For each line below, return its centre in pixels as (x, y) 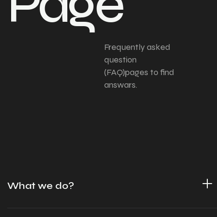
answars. (121, 85)
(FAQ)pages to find (139, 72)
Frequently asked (137, 47)
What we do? (41, 186)
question (120, 60)
